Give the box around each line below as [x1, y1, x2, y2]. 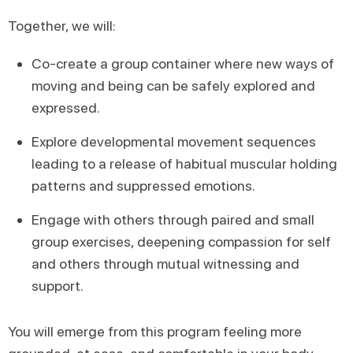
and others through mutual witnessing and [32, 255, 299, 272]
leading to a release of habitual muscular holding [32, 155, 337, 172]
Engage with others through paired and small [32, 211, 314, 228]
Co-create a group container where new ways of [32, 55, 334, 72]
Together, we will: [8, 17, 116, 34]
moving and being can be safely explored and [32, 77, 315, 94]
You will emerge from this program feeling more [8, 323, 302, 340]
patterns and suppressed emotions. [32, 177, 255, 194]
